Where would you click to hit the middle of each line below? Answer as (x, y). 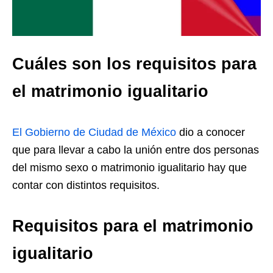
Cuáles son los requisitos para (134, 64)
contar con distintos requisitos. (86, 185)
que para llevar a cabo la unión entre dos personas (136, 150)
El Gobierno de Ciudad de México (94, 132)
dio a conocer (211, 132)
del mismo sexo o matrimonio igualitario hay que (129, 167)
